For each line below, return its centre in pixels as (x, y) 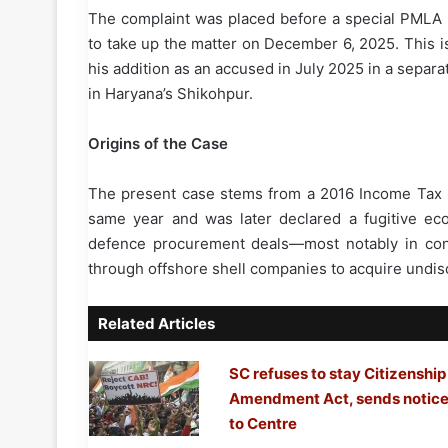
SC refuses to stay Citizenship (337, 374)
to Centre (262, 424)
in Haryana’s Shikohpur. (170, 94)
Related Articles (156, 324)
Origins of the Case (158, 144)
